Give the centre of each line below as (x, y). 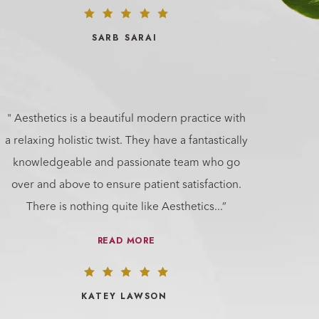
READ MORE (126, 240)
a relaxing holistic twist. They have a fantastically (126, 141)
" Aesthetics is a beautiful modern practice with (126, 119)
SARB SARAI (124, 37)
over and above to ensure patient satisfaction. (126, 185)
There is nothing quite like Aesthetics (120, 207)
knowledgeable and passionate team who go (126, 163)
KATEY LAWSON (125, 296)
